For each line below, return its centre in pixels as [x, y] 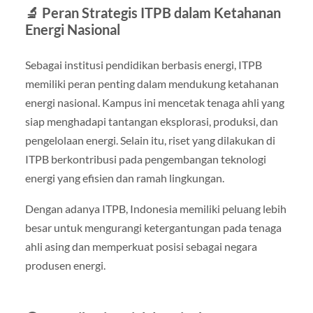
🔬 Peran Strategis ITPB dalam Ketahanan [153, 13]
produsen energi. [65, 265]
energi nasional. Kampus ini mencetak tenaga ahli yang [154, 103]
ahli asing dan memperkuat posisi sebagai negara [141, 246]
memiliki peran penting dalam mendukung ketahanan [152, 84]
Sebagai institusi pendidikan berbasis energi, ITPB [143, 65]
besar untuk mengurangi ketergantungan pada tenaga [153, 227]
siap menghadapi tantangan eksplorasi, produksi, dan [151, 122]
